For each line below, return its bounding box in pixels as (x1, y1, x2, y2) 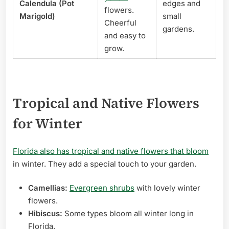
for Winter (13, 114, 82, 133)
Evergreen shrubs (70, 183, 134, 193)
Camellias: (28, 183, 67, 193)
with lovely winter (134, 183, 200, 193)
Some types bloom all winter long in (62, 209, 194, 219)
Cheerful (104, 17, 136, 28)
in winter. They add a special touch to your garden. (13, 158, 196, 169)
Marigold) (19, 11, 55, 21)
